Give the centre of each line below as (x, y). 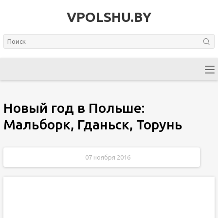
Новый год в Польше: (74, 108)
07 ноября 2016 (108, 157)
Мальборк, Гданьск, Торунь (92, 124)
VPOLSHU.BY (109, 17)
